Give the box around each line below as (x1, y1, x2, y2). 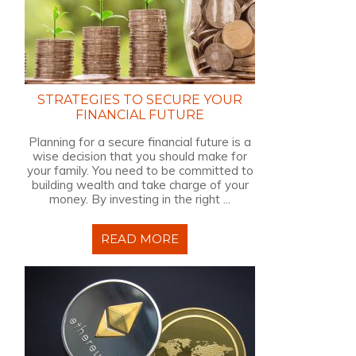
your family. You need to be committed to (26, 163, 253, 178)
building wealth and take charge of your (31, 177, 249, 192)
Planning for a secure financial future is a (29, 134, 251, 149)
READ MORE (101, 231, 179, 246)
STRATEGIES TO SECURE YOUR (37, 92, 242, 107)
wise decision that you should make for (33, 149, 247, 164)
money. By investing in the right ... (49, 192, 230, 207)
